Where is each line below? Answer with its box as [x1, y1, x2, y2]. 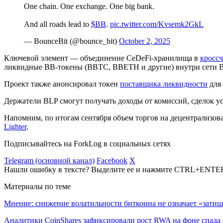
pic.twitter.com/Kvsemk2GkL [110, 19, 204, 28]
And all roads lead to [24, 19, 91, 28]
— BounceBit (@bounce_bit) [24, 36, 119, 45]
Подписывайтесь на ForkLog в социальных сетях [4, 139, 171, 148]
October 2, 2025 [119, 36, 170, 45]
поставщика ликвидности [120, 79, 208, 88]
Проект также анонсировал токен [4, 79, 120, 88]
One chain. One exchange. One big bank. [24, 1, 154, 10]
